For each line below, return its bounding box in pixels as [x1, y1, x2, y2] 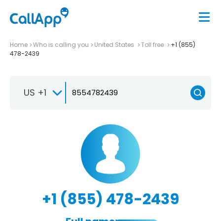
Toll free [141, 40, 165, 49]
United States [94, 40, 136, 49]
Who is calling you [33, 40, 89, 49]
